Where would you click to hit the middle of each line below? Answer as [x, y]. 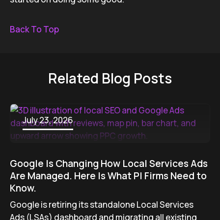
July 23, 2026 [48, 120]
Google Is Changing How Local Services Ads [109, 164]
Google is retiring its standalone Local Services [102, 205]
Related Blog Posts [110, 78]
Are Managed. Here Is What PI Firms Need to [108, 176]
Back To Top [34, 29]
